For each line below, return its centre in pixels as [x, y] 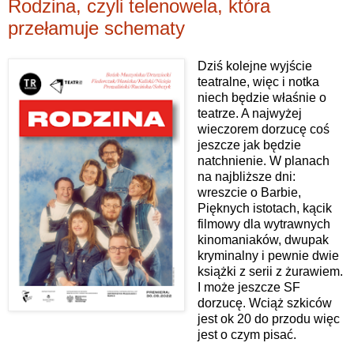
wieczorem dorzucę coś [263, 129]
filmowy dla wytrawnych [264, 224]
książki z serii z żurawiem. [270, 271]
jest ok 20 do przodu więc [268, 318]
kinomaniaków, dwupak [263, 239]
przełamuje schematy [96, 28]
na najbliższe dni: [246, 176]
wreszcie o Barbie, [249, 192]
